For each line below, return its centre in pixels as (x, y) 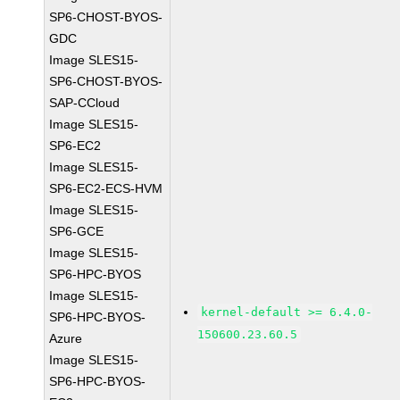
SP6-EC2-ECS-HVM (106, 188)
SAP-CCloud (85, 103)
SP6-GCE (77, 231)
